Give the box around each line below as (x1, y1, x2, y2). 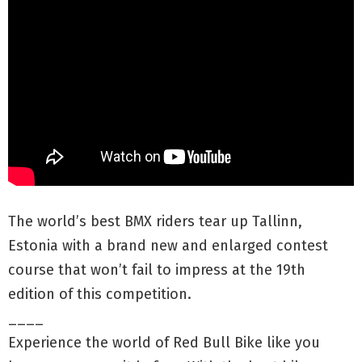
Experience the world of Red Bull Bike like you (8, 333, 320, 351)
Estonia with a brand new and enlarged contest (8, 236, 328, 255)
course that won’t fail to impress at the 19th (8, 260, 305, 279)
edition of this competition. (8, 284, 192, 303)
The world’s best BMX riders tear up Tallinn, (8, 212, 302, 230)
